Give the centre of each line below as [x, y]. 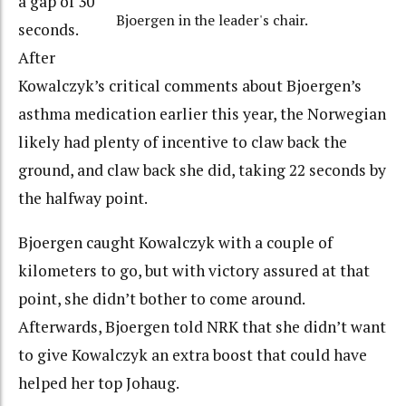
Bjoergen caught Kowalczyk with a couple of [175, 242]
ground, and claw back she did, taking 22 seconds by [202, 170]
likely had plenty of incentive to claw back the [183, 142]
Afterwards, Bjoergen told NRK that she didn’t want [202, 326]
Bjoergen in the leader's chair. [212, 21]
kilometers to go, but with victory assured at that [194, 270]
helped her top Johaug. [99, 382]
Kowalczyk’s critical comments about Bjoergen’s [190, 86]
